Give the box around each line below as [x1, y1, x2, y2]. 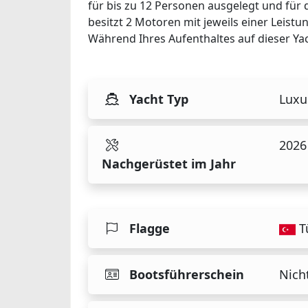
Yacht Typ [129, 90, 188, 107]
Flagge [129, 219, 170, 236]
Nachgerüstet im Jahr [102, 155, 236, 172]
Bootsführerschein [129, 266, 244, 283]
